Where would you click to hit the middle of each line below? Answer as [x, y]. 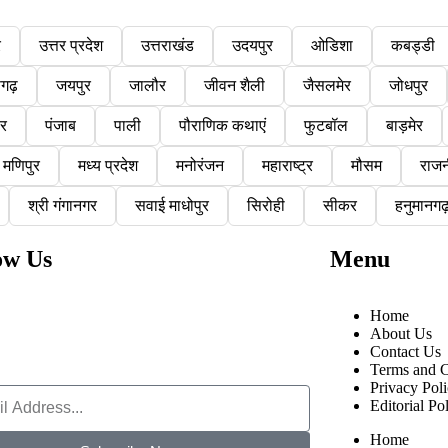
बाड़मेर [404, 125]
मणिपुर [21, 165]
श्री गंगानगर [62, 205]
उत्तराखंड [167, 45]
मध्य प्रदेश [107, 165]
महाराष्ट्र [287, 165]
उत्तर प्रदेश [71, 45]
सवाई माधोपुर [171, 205]
